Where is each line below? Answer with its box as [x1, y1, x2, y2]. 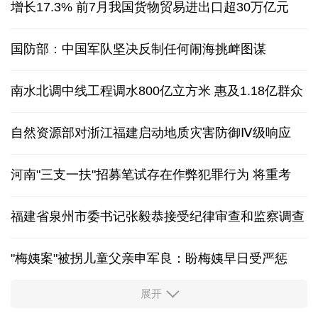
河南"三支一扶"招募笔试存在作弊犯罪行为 [11, 168, 249, 182]
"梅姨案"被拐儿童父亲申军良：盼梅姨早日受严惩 [11, 251, 287, 266]
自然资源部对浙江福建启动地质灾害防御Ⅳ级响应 [11, 126, 291, 141]
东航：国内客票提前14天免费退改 [11, 292, 204, 307]
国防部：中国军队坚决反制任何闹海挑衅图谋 [11, 42, 266, 57]
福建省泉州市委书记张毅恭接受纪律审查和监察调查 [11, 209, 305, 224]
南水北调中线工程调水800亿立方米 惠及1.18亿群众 [11, 84, 303, 99]
